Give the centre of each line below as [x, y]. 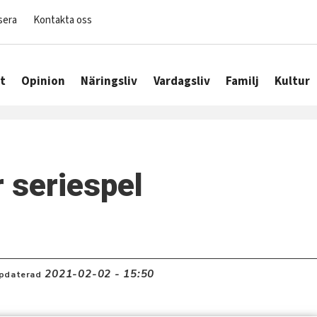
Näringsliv [109, 82]
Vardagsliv [181, 82]
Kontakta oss [62, 20]
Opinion [43, 82]
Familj [243, 82]
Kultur [293, 82]
